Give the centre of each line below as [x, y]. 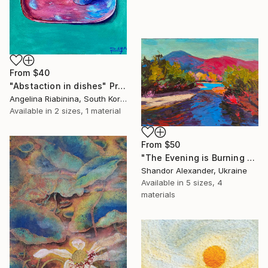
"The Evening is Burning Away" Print [251, 157]
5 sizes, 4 [204, 182]
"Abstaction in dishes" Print [122, 86]
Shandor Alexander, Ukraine [194, 170]
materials [158, 194]
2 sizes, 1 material [88, 110]
